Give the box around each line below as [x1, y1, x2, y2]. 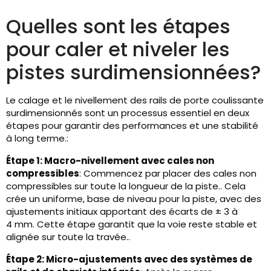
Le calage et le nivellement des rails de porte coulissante [6, 94, 264, 107]
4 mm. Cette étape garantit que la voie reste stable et [6, 218, 257, 231]
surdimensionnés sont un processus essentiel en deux [6, 106, 249, 120]
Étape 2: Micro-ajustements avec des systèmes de [6, 253, 252, 266]
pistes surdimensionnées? [6, 59, 261, 87]
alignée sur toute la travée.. [6, 230, 130, 244]
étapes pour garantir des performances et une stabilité [6, 119, 258, 132]
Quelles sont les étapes [6, 13, 230, 41]
